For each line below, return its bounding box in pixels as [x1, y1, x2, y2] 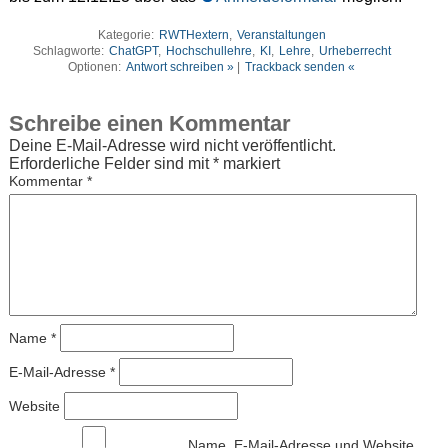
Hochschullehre [165, 43, 252, 58]
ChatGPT [108, 43, 158, 58]
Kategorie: [97, 27, 157, 42]
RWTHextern [158, 27, 229, 42]
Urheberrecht [318, 43, 391, 58]
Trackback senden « [245, 59, 356, 74]
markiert [218, 155, 280, 173]
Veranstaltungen [236, 27, 326, 42]
